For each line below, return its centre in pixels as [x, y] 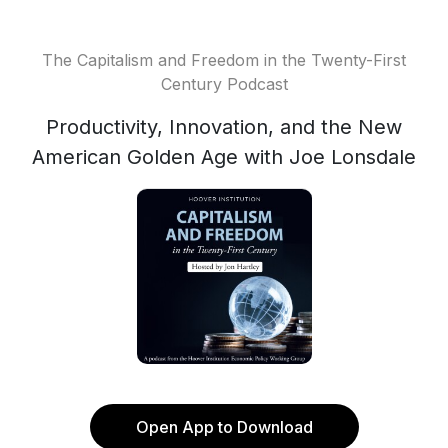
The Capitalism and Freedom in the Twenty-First [224, 60]
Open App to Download [224, 427]
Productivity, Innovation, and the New [224, 127]
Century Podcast [224, 84]
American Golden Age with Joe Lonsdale [224, 157]
